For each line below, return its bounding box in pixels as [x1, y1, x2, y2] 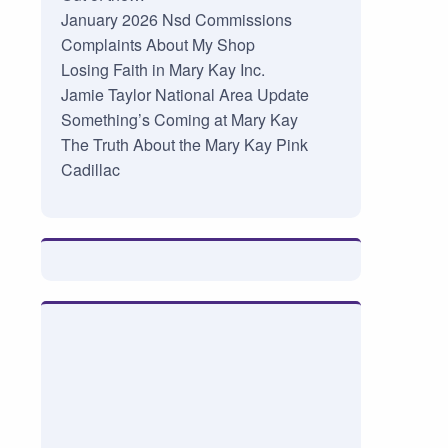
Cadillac [60, 158, 120, 182]
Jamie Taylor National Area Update [60, 83, 309, 107]
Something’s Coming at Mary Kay [60, 108, 298, 132]
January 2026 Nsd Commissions [60, 8, 292, 32]
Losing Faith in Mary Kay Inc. [60, 58, 265, 82]
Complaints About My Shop [60, 33, 255, 57]
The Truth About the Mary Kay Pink [60, 133, 308, 157]
